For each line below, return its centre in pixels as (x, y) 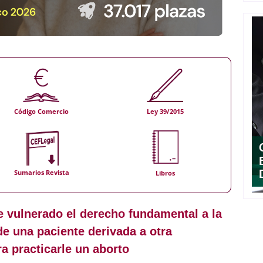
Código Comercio (42, 111)
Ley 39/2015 (165, 111)
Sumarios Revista (41, 173)
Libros (165, 173)
